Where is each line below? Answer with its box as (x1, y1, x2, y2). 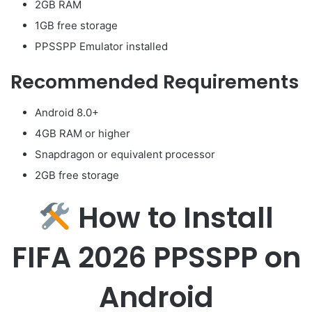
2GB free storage (35, 169, 119, 182)
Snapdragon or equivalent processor (35, 148, 215, 162)
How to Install (70, 198, 274, 238)
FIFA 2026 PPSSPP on (11, 237, 301, 278)
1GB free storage (35, 18, 118, 32)
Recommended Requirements (10, 68, 299, 95)
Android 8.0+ (35, 106, 99, 120)
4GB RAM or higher (35, 127, 130, 141)
